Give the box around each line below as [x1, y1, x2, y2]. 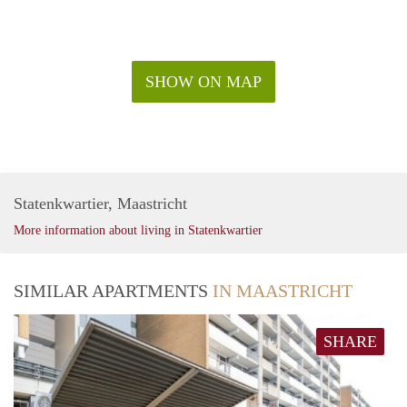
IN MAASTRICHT [213, 280, 352, 301]
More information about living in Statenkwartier [14, 223, 263, 237]
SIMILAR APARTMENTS [14, 280, 213, 301]
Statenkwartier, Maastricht [14, 194, 187, 213]
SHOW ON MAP [145, 72, 262, 91]
